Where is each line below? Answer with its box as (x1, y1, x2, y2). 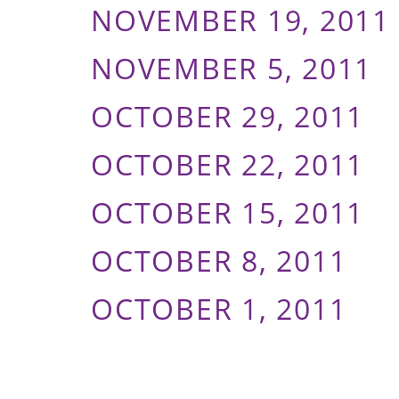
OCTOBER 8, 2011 (91, 241, 347, 280)
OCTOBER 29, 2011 (91, 97, 364, 135)
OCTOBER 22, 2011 (91, 145, 364, 183)
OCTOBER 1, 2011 (91, 289, 347, 328)
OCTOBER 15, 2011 (91, 193, 364, 232)
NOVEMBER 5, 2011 (91, 49, 372, 87)
